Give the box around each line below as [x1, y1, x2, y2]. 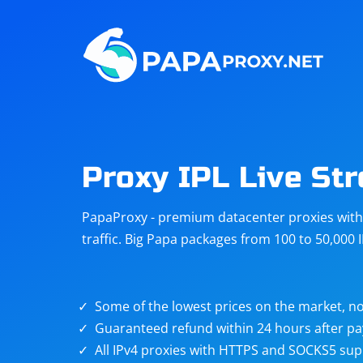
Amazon [247, 16, 299, 34]
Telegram [119, 75, 177, 92]
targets [247, 209, 292, 227]
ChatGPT [119, 133, 173, 151]
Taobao [119, 191, 165, 209]
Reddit [247, 75, 288, 92]
